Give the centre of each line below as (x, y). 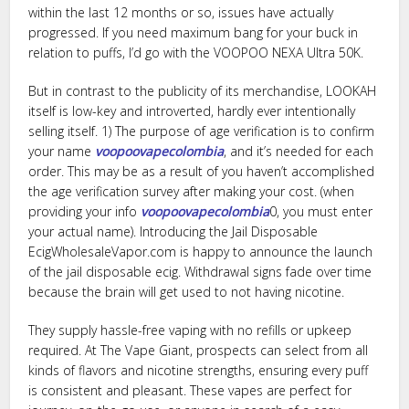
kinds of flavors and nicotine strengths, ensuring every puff (199, 370)
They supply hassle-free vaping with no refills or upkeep (190, 330)
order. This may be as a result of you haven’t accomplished (202, 171)
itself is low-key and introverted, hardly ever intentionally (192, 111)
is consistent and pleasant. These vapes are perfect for (190, 390)
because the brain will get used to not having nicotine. (187, 292)
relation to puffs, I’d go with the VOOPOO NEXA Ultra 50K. (196, 52)
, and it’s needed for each (299, 151)
